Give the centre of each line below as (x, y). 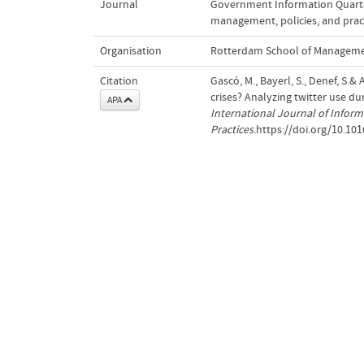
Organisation (130, 51)
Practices (232, 130)
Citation (119, 81)
